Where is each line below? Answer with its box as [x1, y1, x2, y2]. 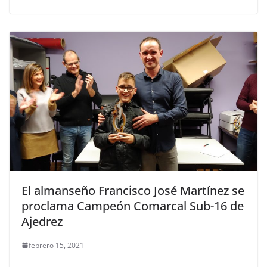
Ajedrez [21, 213, 63, 229]
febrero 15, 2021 [29, 240, 84, 250]
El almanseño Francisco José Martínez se [21, 182, 244, 198]
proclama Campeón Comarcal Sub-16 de [21, 197, 244, 214]
